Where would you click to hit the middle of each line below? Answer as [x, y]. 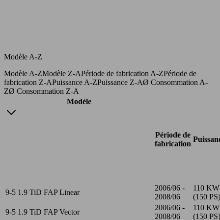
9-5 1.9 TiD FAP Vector [42, 212]
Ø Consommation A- [175, 82]
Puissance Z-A [120, 82]
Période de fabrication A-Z [122, 73]
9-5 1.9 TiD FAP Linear [42, 192]
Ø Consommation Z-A [44, 91]
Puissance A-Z [75, 82]
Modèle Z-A [62, 73]
